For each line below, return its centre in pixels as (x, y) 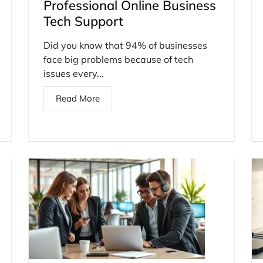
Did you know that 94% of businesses (125, 45)
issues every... (74, 73)
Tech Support (83, 21)
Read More (78, 98)
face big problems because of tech (118, 59)
